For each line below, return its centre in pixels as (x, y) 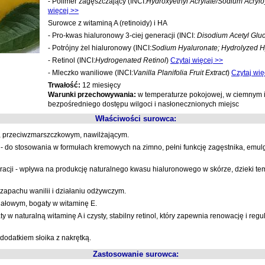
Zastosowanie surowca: (135, 254)
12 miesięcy (101, 85)
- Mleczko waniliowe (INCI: (91, 73)
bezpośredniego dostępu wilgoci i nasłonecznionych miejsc (143, 104)
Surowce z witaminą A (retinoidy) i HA (108, 23)
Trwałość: (65, 85)
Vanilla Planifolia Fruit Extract (180, 73)
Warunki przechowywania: (92, 95)
